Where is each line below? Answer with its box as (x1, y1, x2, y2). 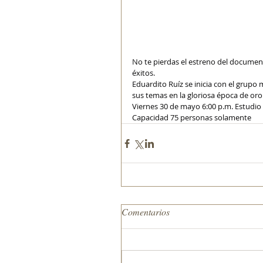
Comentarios (122, 205, 170, 218)
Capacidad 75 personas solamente (132, 112, 251, 123)
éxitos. (132, 68, 155, 78)
